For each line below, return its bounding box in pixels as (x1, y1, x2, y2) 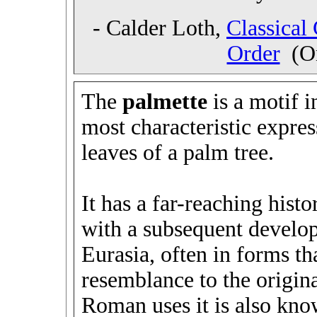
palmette (122, 89, 207, 114)
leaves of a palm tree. (81, 140, 274, 165)
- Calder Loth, (93, 16, 226, 40)
